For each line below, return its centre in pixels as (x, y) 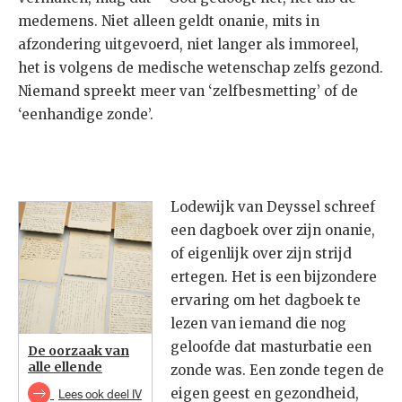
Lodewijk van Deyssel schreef (273, 207)
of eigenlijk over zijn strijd (261, 254)
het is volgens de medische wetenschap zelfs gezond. (201, 68)
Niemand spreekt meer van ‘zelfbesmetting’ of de (188, 92)
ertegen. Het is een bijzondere (274, 277)
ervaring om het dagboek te (266, 301)
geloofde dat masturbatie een (271, 347)
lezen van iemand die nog (258, 324)
